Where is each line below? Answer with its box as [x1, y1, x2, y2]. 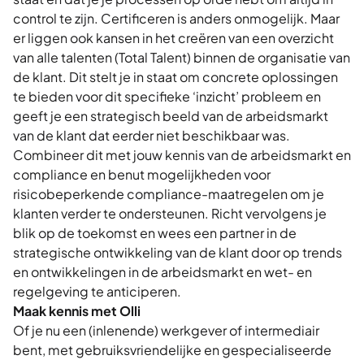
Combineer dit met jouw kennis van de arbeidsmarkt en [13, 146, 351, 163]
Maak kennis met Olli [13, 302, 141, 319]
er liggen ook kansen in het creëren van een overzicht [13, 29, 334, 46]
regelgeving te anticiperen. [13, 283, 181, 300]
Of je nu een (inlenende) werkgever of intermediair [13, 322, 319, 339]
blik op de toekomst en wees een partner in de [13, 224, 297, 241]
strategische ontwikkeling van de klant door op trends [13, 244, 342, 261]
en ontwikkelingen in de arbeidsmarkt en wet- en [13, 263, 312, 280]
